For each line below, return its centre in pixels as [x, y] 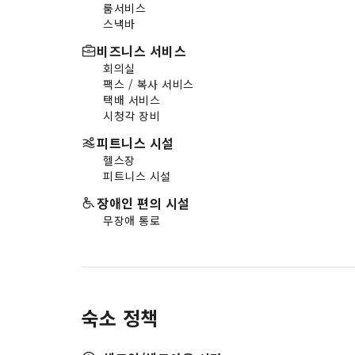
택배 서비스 [132, 99]
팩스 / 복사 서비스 [149, 84]
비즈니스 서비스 [141, 50]
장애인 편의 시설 [143, 202]
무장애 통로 [132, 220]
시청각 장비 [132, 115]
